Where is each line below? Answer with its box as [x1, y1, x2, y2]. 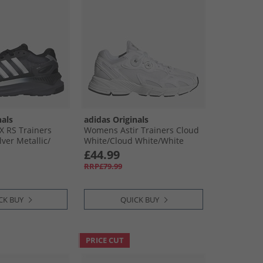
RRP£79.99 [84, 161, 122, 171]
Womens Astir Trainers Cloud [84, 124, 199, 136]
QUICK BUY [120, 194, 159, 205]
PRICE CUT [86, 235, 124, 245]
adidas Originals [84, 114, 149, 125]
